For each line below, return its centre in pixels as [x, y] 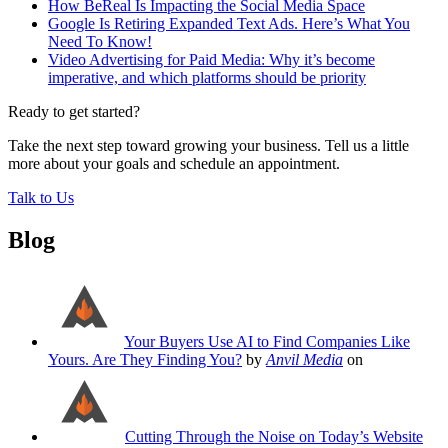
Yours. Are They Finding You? [145, 359]
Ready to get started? [74, 112]
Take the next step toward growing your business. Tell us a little [208, 146]
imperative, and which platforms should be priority [207, 78]
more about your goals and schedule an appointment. [174, 164]
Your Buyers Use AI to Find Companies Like [267, 341]
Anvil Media [304, 359]
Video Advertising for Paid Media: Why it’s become [211, 60]
